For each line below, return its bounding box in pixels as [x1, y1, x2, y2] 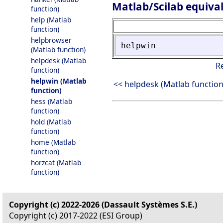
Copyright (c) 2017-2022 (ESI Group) [9, 210, 142, 221]
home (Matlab [31, 137, 76, 147]
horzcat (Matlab [31, 158, 81, 167]
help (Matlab [31, 15, 71, 24]
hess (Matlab [31, 97, 72, 106]
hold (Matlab [31, 117, 71, 126]
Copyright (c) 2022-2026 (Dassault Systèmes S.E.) [9, 199, 197, 210]
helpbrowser [31, 35, 72, 45]
